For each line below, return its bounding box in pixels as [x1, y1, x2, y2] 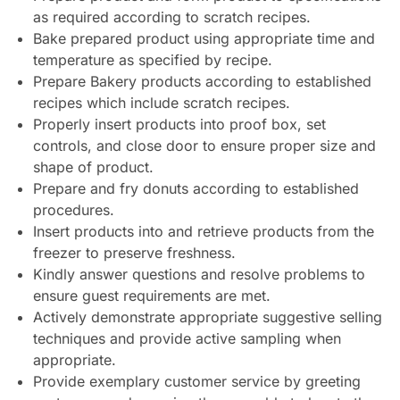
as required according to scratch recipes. [32, 8, 311, 27]
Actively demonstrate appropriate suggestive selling [32, 308, 382, 327]
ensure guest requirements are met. [32, 287, 271, 305]
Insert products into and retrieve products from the [32, 222, 374, 241]
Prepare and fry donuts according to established [32, 179, 359, 198]
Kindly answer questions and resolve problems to [32, 265, 365, 284]
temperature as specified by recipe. [32, 51, 272, 70]
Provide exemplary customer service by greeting [32, 372, 361, 391]
